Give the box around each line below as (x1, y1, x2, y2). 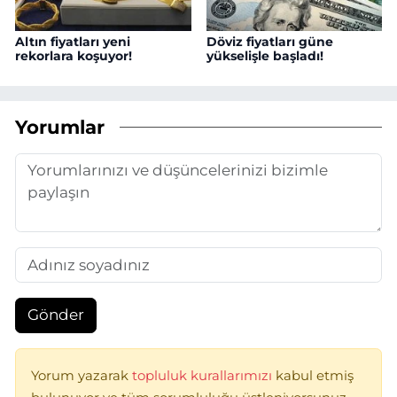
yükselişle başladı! (206, 48, 323, 65)
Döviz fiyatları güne (206, 34, 333, 51)
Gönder (27, 306, 84, 324)
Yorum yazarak (31, 367, 132, 384)
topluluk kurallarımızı (132, 367, 276, 384)
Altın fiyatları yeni (15, 34, 130, 51)
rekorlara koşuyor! (15, 48, 132, 65)
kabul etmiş (276, 367, 354, 384)
